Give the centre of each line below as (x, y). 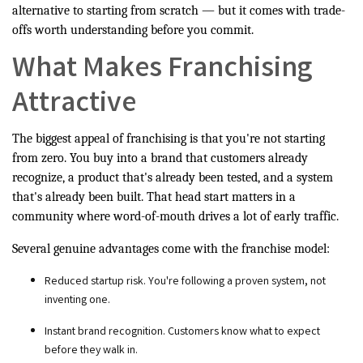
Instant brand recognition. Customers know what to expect (182, 333)
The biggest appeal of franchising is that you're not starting (169, 139)
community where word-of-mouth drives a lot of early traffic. (175, 217)
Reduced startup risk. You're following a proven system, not (185, 282)
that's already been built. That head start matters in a (154, 197)
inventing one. (77, 301)
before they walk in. (91, 351)
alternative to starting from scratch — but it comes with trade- (179, 11)
